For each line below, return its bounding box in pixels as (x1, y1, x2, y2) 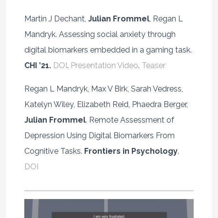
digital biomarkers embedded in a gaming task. (24, 45, 192, 54)
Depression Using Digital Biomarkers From (24, 130, 175, 140)
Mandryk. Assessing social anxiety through (24, 29, 176, 39)
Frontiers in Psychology (84, 146, 178, 156)
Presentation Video (70, 60, 138, 70)
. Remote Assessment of (85, 115, 174, 125)
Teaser (141, 60, 165, 70)
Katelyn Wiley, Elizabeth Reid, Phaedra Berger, (24, 99, 188, 109)
